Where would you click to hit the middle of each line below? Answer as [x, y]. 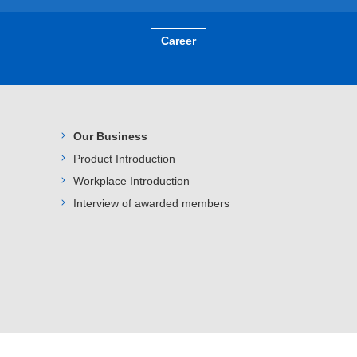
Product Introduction [124, 159]
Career [178, 41]
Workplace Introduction [131, 181]
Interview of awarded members [151, 203]
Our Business [110, 136]
